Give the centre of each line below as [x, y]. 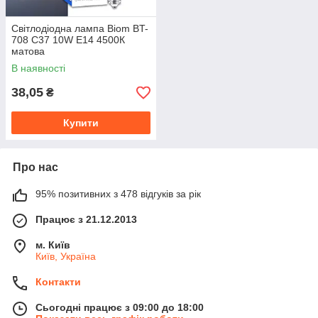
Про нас [35, 168]
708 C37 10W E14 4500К [68, 40]
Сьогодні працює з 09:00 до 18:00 [120, 308]
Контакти [58, 282]
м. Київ [53, 245]
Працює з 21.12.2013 [86, 220]
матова [28, 51]
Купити [81, 123]
